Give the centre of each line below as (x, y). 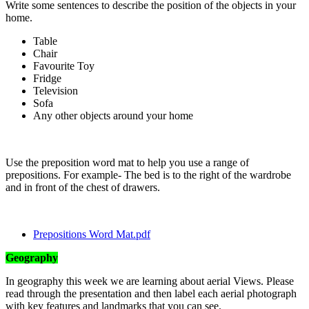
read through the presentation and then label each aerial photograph (151, 293)
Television (56, 90)
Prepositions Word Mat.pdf (92, 234)
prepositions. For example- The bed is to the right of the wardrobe (148, 175)
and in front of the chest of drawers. (84, 187)
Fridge (47, 78)
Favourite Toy (64, 66)
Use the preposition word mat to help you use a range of (127, 162)
